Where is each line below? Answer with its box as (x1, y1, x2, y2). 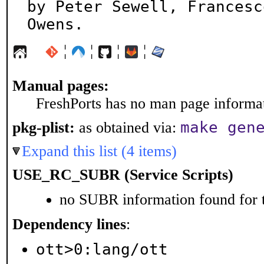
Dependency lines (12, 216, 126, 233)
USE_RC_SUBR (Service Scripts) (12, 166, 233, 183)
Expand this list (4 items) (22, 143, 177, 160)
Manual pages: (12, 77, 109, 94)
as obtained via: (75, 119, 180, 136)
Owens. (27, 15, 84, 33)
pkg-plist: (12, 119, 75, 136)
